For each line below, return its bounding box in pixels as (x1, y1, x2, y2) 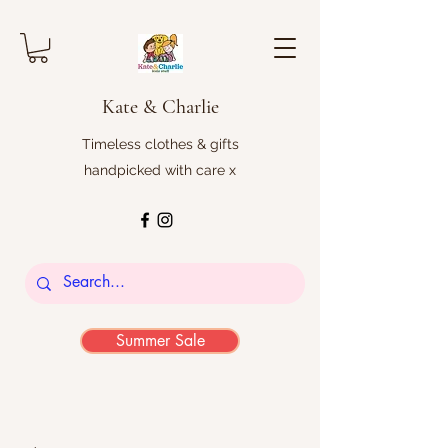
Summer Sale (115, 330, 205, 352)
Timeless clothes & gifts (81, 136, 239, 153)
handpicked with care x (84, 162, 236, 179)
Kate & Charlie (101, 95, 219, 120)
